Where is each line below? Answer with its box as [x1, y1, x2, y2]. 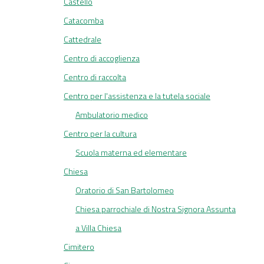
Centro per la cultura [64, 127, 137, 140]
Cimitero [64, 240, 94, 253]
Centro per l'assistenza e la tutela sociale [64, 90, 210, 103]
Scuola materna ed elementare [75, 146, 187, 159]
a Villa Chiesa [75, 222, 121, 235]
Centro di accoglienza [64, 52, 140, 65]
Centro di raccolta [64, 71, 126, 84]
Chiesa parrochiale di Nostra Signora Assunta [75, 203, 236, 216]
